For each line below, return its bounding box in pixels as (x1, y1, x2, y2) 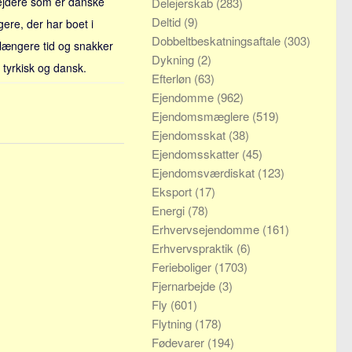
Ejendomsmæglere (152, 108, 252, 124)
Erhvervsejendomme (152, 221, 262, 237)
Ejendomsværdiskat (152, 164, 258, 181)
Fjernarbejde (152, 277, 218, 294)
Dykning (152, 51, 197, 68)
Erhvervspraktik (152, 240, 236, 256)
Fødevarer (152, 334, 207, 350)
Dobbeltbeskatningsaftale (152, 32, 284, 49)
